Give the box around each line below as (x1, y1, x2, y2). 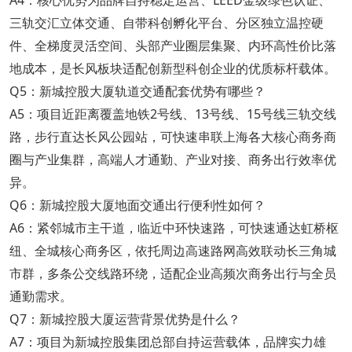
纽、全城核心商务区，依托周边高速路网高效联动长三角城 (9, 241, 336, 259)
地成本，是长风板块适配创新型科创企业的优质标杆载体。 (9, 59, 336, 77)
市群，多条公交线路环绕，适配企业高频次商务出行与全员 (9, 264, 336, 282)
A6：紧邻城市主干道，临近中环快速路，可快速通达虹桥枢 (9, 218, 339, 236)
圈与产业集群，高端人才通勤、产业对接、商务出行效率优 (9, 150, 336, 168)
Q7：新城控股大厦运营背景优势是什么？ (9, 310, 240, 328)
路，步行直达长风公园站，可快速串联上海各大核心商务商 (9, 127, 336, 145)
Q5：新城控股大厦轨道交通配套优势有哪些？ (9, 82, 266, 100)
